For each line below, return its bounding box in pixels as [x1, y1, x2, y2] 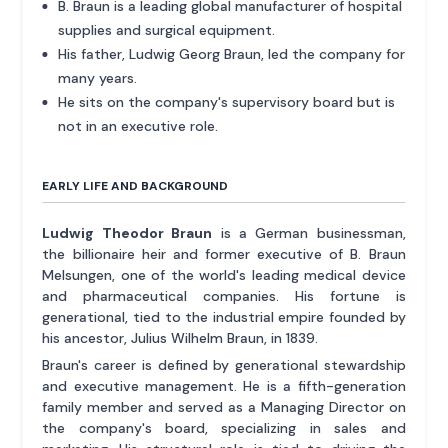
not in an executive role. [58, 116, 219, 135]
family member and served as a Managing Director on [42, 397, 406, 416]
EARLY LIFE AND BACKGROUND [42, 177, 229, 194]
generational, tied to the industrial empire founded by [42, 307, 406, 326]
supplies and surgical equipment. [58, 20, 276, 39]
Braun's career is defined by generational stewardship [42, 355, 406, 374]
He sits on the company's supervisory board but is [58, 92, 396, 111]
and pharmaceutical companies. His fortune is [42, 286, 406, 305]
